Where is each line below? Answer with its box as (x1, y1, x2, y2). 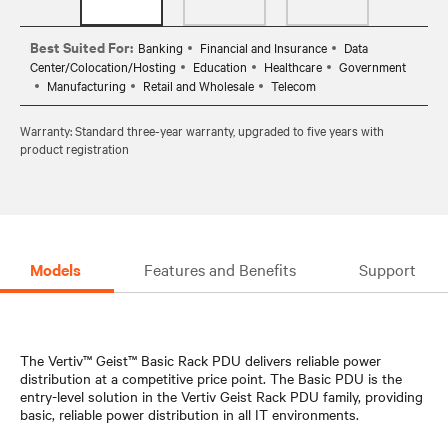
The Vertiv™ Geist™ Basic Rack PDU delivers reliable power (20, 349, 381, 370)
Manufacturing (47, 75, 126, 94)
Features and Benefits (144, 257, 296, 280)
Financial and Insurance (200, 37, 327, 56)
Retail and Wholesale (143, 75, 254, 94)
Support (358, 257, 416, 280)
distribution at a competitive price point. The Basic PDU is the (20, 367, 402, 388)
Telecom (271, 75, 316, 94)
